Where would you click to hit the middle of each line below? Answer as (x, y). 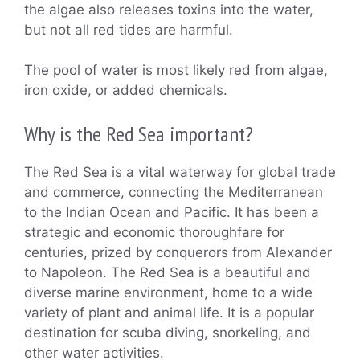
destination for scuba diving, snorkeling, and (168, 332)
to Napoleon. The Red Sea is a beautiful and (168, 272)
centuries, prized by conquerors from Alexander (178, 252)
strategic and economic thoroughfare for (154, 232)
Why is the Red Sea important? (139, 133)
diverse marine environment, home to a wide (168, 292)
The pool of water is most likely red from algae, (176, 70)
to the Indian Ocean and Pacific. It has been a (172, 212)
